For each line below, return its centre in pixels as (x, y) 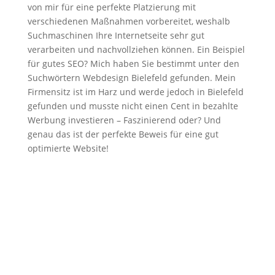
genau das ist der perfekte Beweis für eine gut (123, 134)
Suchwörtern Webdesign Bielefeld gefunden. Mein (131, 78)
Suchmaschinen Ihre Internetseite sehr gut (116, 35)
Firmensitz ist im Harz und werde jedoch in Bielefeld (135, 92)
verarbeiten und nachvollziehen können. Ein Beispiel (136, 49)
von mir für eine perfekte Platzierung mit (111, 7)
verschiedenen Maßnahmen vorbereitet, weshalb (129, 21)
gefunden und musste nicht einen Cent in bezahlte (133, 106)
